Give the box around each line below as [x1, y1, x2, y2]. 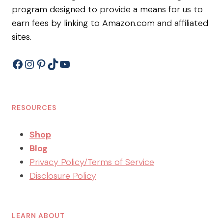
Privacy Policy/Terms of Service [29, 156, 154, 168]
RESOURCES [12, 103, 56, 112]
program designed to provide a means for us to [12, 3, 203, 15]
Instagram [23, 55, 75, 71]
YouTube [58, 55, 104, 71]
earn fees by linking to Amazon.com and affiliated [12, 17, 208, 29]
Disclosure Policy [29, 170, 96, 182]
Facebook [11, 55, 63, 71]
